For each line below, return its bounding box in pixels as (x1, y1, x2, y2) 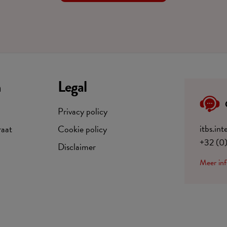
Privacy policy (58, 104, 107, 118)
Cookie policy (58, 122, 107, 136)
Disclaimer (58, 140, 96, 154)
